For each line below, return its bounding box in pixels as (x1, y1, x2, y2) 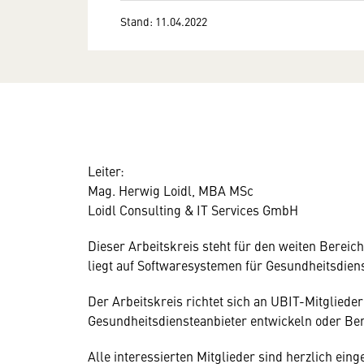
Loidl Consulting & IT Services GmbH (88, 201, 301, 219)
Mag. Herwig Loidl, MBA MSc (88, 181, 253, 199)
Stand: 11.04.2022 (120, 12, 207, 29)
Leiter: (88, 162, 124, 180)
